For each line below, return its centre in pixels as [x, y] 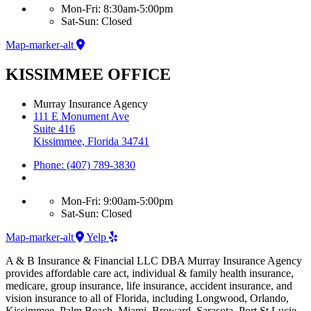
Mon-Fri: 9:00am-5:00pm [117, 201]
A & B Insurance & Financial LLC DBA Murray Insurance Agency [154, 260]
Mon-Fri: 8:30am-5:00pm [117, 8]
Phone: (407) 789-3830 [84, 165]
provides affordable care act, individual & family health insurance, [150, 273]
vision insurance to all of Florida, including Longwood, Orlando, [147, 298]
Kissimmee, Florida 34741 [91, 141]
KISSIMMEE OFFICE [88, 74]
